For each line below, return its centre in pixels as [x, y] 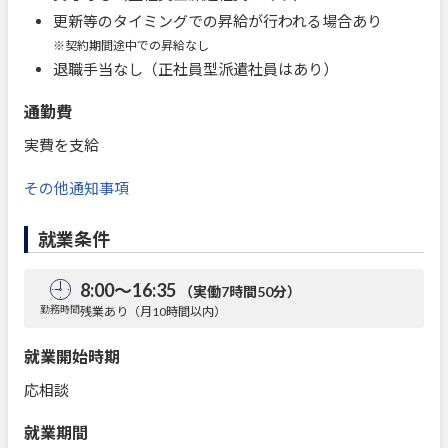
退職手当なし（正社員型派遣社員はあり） [195, 68]
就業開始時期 [72, 356]
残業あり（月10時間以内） [153, 311]
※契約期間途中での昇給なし [130, 45]
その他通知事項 [76, 187]
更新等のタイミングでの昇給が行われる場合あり [217, 20]
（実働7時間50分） [240, 291]
